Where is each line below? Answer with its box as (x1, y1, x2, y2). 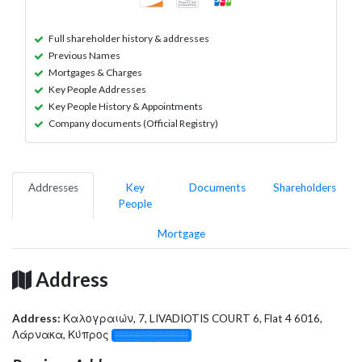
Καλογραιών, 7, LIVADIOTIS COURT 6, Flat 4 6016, (63, 311, 322, 325)
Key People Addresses (48, 82, 146, 95)
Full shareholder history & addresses (48, 32, 209, 44)
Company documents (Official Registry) (48, 116, 218, 129)
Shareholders (273, 180, 336, 194)
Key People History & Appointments (48, 99, 203, 112)
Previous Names (48, 48, 120, 61)
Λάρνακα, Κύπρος (12, 327, 112, 341)
